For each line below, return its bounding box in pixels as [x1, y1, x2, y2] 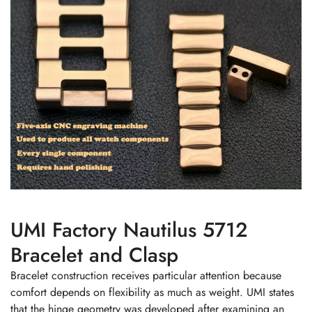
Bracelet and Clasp [10, 240, 178, 270]
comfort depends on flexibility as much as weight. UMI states [10, 283, 294, 300]
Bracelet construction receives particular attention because [10, 267, 281, 283]
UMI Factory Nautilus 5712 [10, 214, 248, 244]
